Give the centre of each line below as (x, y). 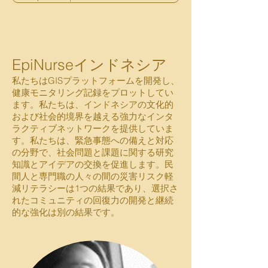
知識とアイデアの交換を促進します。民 (93, 164)
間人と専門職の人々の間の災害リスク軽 (93, 176)
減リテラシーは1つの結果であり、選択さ (95, 188)
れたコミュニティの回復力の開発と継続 (93, 200)
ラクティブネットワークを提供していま (93, 128)
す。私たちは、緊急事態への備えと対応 (93, 140)
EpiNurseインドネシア (89, 65)
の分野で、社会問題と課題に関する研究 (93, 152)
